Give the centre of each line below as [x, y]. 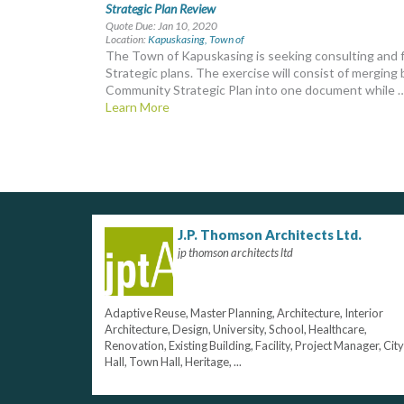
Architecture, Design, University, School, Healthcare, [235, 330]
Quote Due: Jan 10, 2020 [161, 26]
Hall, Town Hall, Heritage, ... [173, 362]
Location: [127, 39]
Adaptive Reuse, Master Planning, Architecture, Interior [243, 313]
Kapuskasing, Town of [196, 39]
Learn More [138, 107]
